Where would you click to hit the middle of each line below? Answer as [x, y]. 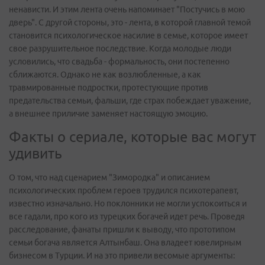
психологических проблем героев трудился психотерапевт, [124, 190]
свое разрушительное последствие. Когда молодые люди [120, 49]
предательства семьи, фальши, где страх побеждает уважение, [130, 101]
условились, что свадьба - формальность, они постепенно [119, 62]
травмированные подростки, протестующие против [109, 88]
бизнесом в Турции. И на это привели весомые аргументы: [122, 256]
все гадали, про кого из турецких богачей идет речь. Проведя [127, 216]
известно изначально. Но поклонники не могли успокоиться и [128, 203]
